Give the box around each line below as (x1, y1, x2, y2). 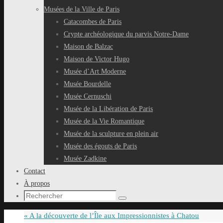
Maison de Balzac (64, 43, 113, 50)
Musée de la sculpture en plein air (64, 130, 158, 137)
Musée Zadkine (64, 155, 107, 162)
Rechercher (122, 198, 155, 205)
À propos (24, 180, 50, 187)
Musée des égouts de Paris (64, 142, 137, 150)
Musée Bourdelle (64, 80, 111, 88)
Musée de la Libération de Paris (64, 105, 153, 112)
